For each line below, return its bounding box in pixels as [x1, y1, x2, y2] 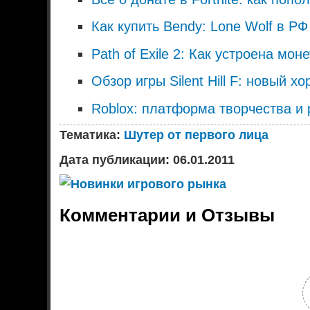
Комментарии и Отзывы [60, 204, 275, 226]
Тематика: [60, 128, 125, 143]
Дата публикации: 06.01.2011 [60, 152, 235, 167]
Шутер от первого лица [124, 128, 269, 143]
